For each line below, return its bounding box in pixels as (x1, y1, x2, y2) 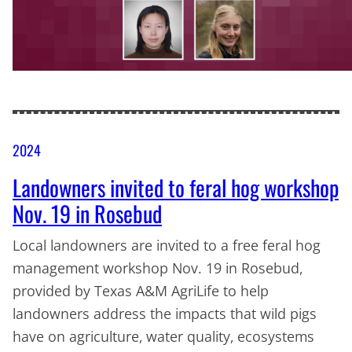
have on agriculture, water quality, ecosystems (13, 327, 314, 346)
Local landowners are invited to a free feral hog (13, 236, 321, 255)
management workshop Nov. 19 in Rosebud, (13, 258, 302, 278)
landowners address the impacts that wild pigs (13, 304, 317, 324)
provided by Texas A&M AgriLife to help (13, 281, 269, 301)
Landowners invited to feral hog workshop (13, 171, 339, 204)
